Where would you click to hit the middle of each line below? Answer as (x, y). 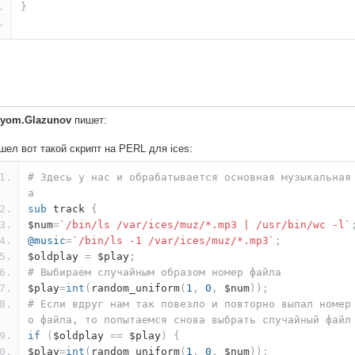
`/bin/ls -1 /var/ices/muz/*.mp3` (174, 241)
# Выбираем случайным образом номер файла (155, 273)
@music (47, 241)
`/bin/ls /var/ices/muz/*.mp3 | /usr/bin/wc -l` (205, 225)
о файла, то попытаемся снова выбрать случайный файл (189, 320)
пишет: (89, 120)
